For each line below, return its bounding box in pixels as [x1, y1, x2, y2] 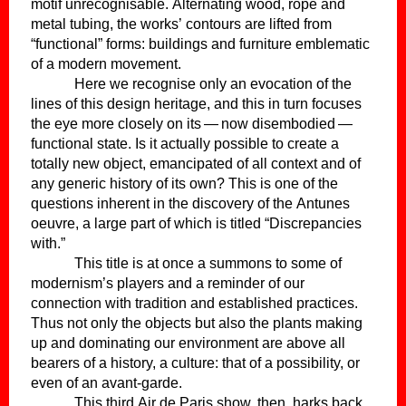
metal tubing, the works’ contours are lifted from [31, 15, 332, 32]
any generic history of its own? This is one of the [31, 175, 338, 191]
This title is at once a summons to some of [74, 255, 342, 271]
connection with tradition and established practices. [31, 295, 358, 311]
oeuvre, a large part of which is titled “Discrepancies [31, 215, 362, 231]
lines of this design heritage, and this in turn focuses [31, 95, 362, 111]
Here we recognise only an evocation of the [74, 75, 352, 92]
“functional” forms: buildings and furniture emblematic [31, 35, 370, 52]
